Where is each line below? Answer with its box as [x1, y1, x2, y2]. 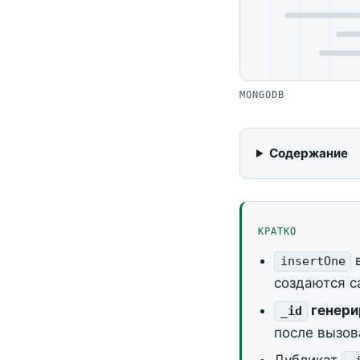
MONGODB [239, 89, 284, 101]
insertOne [280, 254, 346, 269]
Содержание [269, 145, 349, 162]
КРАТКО [258, 226, 297, 238]
